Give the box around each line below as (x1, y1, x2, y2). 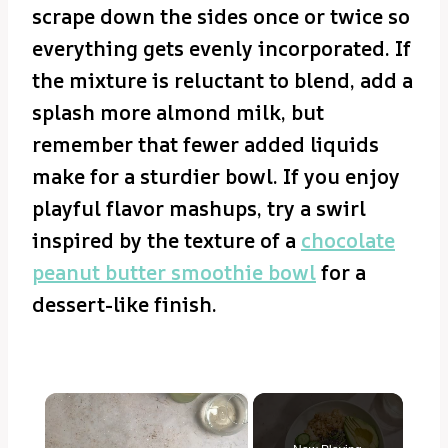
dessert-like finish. (32, 290, 217, 318)
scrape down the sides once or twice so (32, 2, 410, 30)
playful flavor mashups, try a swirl (32, 194, 366, 222)
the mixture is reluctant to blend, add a (32, 66, 413, 94)
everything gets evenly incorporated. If (32, 34, 411, 62)
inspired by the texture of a (32, 226, 301, 254)
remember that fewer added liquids (32, 130, 379, 158)
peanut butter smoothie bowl (32, 258, 316, 286)
